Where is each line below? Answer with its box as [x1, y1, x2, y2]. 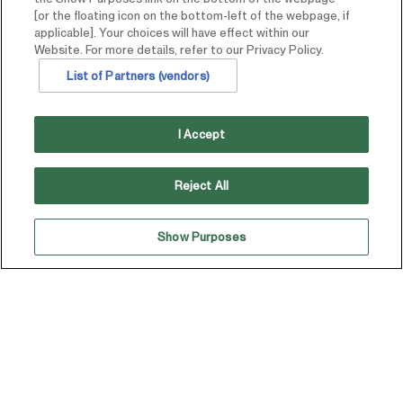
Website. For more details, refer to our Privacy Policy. [34, 43, 325, 57]
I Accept [177, 128, 226, 141]
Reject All [174, 179, 229, 193]
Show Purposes [157, 230, 246, 244]
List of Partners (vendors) [67, 68, 210, 83]
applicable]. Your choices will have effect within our [34, 26, 310, 40]
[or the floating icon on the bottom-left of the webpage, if [34, 9, 351, 22]
